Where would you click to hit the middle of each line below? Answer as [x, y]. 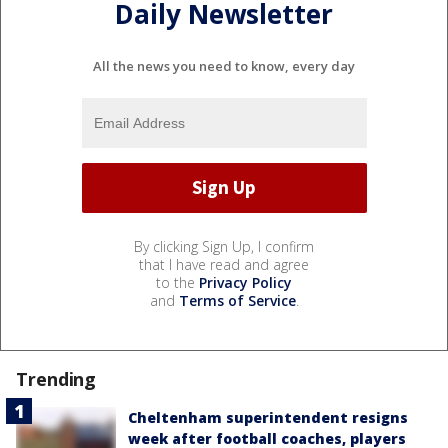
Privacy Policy [245, 282]
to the [177, 282]
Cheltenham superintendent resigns [268, 417]
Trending [56, 378]
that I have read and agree [224, 264]
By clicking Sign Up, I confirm [224, 246]
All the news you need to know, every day [224, 65]
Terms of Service [237, 300]
